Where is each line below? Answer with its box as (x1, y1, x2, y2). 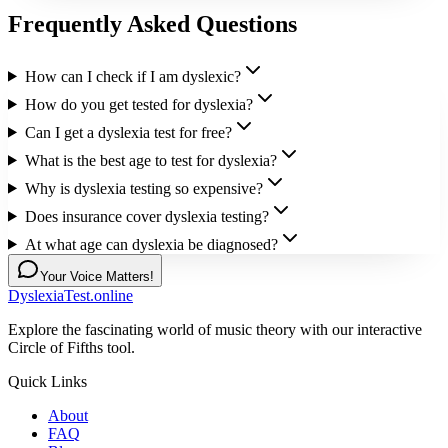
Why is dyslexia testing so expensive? (24, 179, 263, 197)
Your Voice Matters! (40, 268, 154, 284)
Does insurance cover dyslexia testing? (24, 207, 269, 225)
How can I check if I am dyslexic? (24, 67, 241, 85)
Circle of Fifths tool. (8, 338, 135, 356)
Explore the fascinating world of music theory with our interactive (8, 320, 422, 338)
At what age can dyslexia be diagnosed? (24, 235, 278, 253)
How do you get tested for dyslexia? (24, 95, 253, 113)
